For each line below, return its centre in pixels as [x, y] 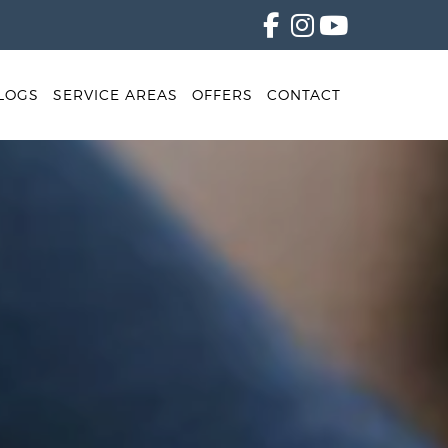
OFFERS [222, 94]
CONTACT [304, 94]
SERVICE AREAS [115, 94]
